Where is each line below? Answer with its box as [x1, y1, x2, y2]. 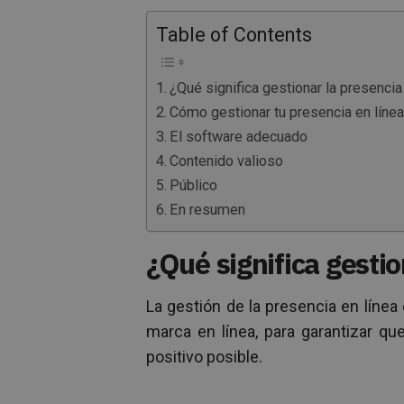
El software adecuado [170, 128, 308, 145]
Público [170, 177, 218, 194]
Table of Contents [156, 23, 312, 46]
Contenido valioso [170, 152, 284, 170]
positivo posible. [146, 347, 262, 366]
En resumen [170, 201, 246, 218]
